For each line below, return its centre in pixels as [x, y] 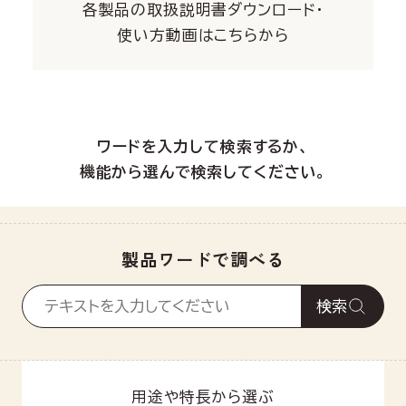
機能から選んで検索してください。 [203, 172]
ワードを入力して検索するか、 [203, 147]
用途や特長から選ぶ [203, 396]
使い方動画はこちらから [203, 34]
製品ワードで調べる [203, 260]
